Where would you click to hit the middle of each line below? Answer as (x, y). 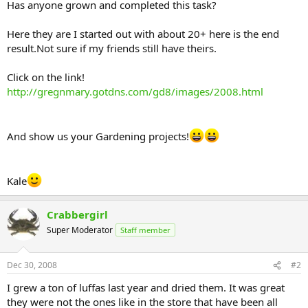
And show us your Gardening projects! (98, 136)
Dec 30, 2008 (32, 265)
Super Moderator (80, 230)
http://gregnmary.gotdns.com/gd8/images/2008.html (135, 91)
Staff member (145, 230)
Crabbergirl (77, 214)
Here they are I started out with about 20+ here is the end (143, 33)
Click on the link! (46, 77)
